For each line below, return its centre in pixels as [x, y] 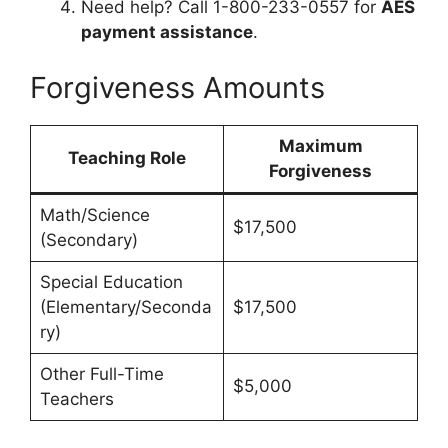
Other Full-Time [101, 373]
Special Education [111, 281]
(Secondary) [88, 239]
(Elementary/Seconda [125, 306]
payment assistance [167, 32]
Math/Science [94, 214]
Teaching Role [127, 157]
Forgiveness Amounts [177, 87]
